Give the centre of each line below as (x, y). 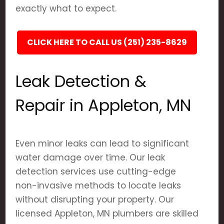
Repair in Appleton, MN (103, 105)
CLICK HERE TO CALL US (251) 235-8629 (107, 42)
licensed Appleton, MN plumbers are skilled (107, 213)
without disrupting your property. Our (95, 199)
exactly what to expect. (66, 8)
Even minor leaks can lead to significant (102, 143)
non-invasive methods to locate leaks (98, 185)
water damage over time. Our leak (90, 157)
